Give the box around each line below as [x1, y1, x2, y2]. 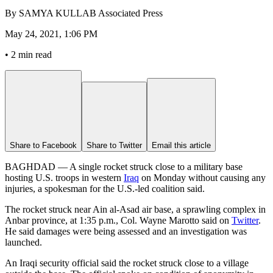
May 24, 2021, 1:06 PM [5, 28, 97, 39]
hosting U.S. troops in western [5, 172, 124, 183]
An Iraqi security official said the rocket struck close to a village [5, 257, 249, 268]
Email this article [152, 140, 211, 150]
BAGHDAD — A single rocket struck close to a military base [5, 161, 243, 172]
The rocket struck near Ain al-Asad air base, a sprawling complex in [5, 204, 266, 214]
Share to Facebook [10, 140, 77, 150]
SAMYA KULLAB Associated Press [16, 7, 163, 18]
